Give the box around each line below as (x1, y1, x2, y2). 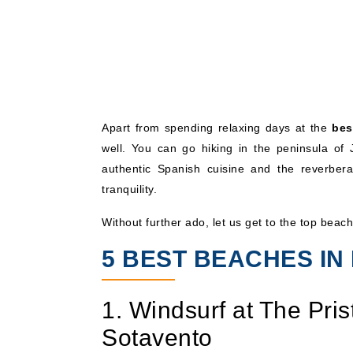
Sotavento (102, 324, 213, 351)
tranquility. (102, 182, 157, 195)
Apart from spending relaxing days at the (102, 121, 332, 134)
